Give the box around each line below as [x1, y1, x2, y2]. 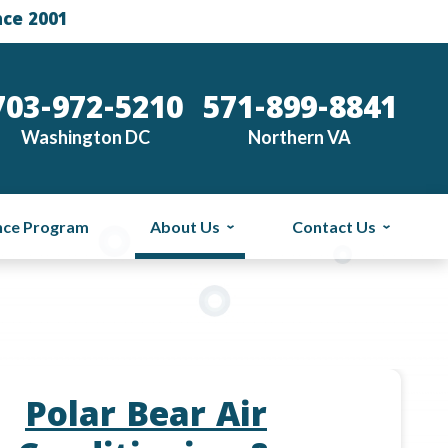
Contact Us [291, 216, 376, 236]
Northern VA [248, 125, 352, 148]
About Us [150, 216, 221, 236]
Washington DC [21, 125, 151, 148]
